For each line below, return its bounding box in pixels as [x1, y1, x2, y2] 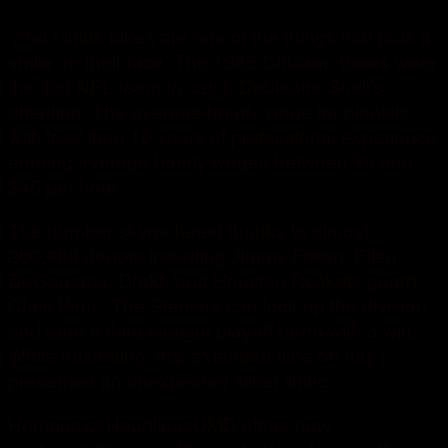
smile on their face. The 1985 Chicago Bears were [8, 47, 437, 75]
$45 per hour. [8, 172, 122, 200]
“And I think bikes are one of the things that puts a [8, 22, 431, 50]
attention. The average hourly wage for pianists [8, 97, 410, 125]
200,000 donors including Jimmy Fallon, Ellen [8, 241, 397, 269]
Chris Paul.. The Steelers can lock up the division [8, 291, 427, 319]
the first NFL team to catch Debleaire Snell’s [8, 72, 384, 100]
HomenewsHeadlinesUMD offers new [8, 410, 331, 438]
